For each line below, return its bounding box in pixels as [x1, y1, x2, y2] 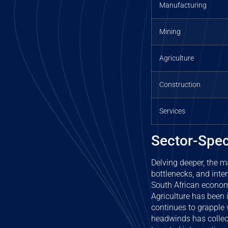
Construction [159, 80, 201, 89]
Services [159, 106, 185, 116]
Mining [159, 27, 181, 36]
